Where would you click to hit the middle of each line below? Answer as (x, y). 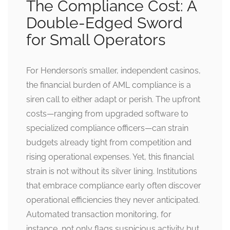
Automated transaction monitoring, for (99, 215)
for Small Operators (96, 40)
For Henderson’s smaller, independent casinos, (113, 71)
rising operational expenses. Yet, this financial (110, 157)
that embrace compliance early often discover (114, 186)
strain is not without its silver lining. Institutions (112, 171)
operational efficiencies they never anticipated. (113, 200)
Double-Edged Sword (104, 23)
